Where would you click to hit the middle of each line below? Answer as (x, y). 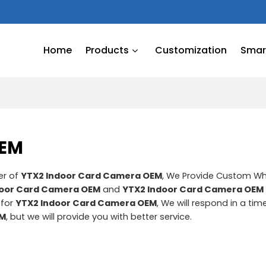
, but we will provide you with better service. (99, 216)
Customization (191, 50)
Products (107, 50)
